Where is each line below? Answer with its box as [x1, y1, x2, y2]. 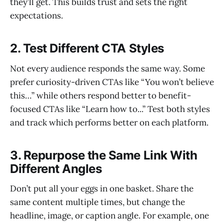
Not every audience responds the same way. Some [10, 62, 205, 74]
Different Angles [10, 161, 102, 176]
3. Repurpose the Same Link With [10, 147, 197, 162]
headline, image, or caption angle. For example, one [10, 210, 209, 221]
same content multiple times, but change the [10, 196, 185, 208]
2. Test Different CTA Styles [10, 41, 164, 56]
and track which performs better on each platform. [10, 116, 208, 128]
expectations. [10, 9, 63, 21]
